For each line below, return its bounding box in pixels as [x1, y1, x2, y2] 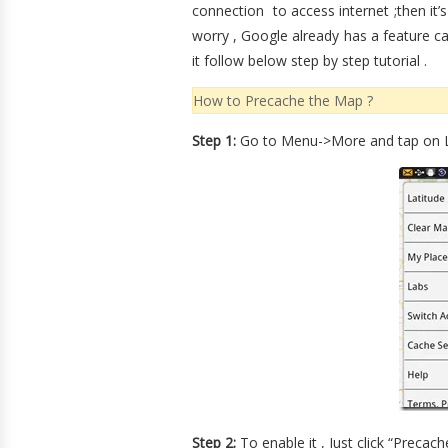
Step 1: [192, 131, 236, 150]
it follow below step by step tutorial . [192, 51, 427, 70]
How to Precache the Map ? [193, 91, 373, 110]
